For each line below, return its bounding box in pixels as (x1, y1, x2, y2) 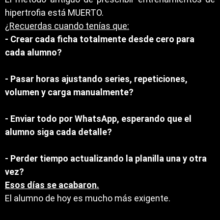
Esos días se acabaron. (5, 180, 99, 190)
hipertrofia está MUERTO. (5, 7, 104, 18)
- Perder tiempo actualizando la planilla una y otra (5, 153, 207, 164)
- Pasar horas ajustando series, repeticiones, (5, 74, 188, 84)
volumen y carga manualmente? (5, 87, 134, 97)
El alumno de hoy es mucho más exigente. (5, 193, 170, 203)
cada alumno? (5, 47, 62, 57)
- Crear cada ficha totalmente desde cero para (5, 34, 194, 44)
